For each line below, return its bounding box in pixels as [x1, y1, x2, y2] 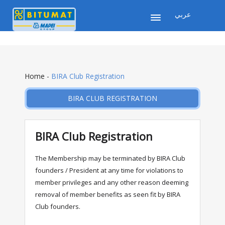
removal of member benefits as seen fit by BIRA [35, 189, 180, 199]
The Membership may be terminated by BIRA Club [35, 153, 185, 163]
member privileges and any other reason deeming [35, 177, 188, 187]
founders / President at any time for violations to [35, 165, 183, 175]
